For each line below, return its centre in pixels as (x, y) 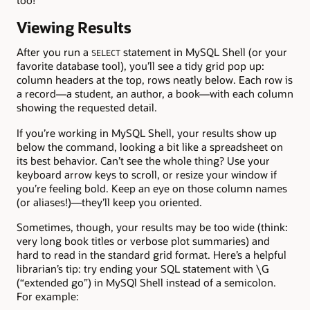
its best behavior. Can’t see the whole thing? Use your (143, 160)
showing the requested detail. (87, 108)
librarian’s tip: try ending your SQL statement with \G (143, 268)
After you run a (54, 52)
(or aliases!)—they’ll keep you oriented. (109, 202)
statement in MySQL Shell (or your (204, 52)
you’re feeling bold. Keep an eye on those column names (152, 188)
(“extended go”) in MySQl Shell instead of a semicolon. (146, 282)
